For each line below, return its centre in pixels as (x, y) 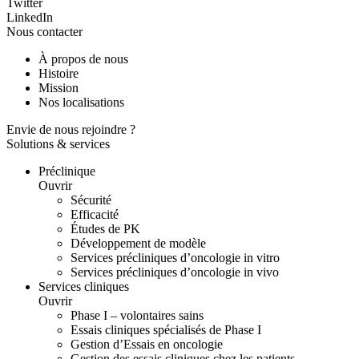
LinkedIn (30, 18)
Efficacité (95, 215)
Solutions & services (58, 144)
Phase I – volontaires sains (137, 316)
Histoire (58, 74)
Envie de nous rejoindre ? (71, 130)
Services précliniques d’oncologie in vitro (175, 258)
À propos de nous (83, 59)
